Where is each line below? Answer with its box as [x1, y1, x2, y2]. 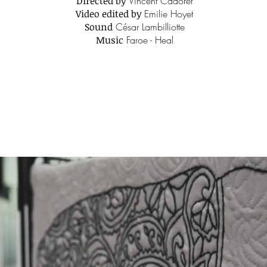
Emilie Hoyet [144, 7, 193, 20]
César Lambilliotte [115, 20, 185, 33]
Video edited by [76, 7, 144, 20]
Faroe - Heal [123, 33, 173, 46]
